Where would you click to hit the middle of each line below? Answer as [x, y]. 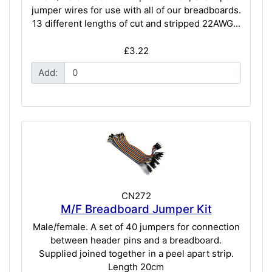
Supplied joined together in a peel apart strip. [136, 254]
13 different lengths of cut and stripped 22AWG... [136, 24]
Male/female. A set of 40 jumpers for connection [136, 227]
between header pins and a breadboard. [136, 240]
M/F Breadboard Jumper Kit [136, 209]
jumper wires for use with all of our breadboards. [136, 10]
